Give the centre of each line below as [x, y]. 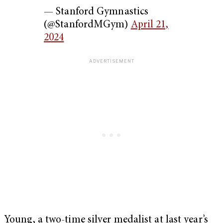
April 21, [150, 25]
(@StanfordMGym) [87, 25]
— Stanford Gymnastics [96, 12]
